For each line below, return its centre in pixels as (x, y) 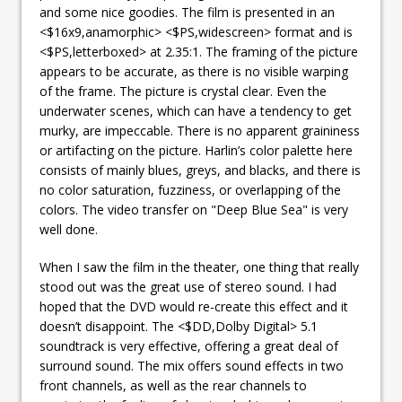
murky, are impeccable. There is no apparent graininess (200, 130)
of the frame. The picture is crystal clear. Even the (183, 91)
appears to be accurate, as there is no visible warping (194, 71)
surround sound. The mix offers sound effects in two (192, 365)
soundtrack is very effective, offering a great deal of (189, 345)
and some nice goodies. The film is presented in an (187, 12)
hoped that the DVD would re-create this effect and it (194, 306)
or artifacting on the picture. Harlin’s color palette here (196, 150)
